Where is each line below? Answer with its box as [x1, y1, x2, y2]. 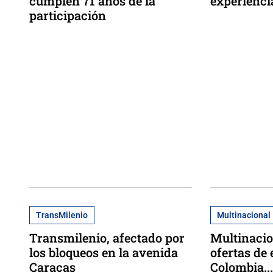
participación [29, 7, 106, 23]
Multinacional [217, 210, 271, 221]
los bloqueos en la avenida [29, 244, 178, 261]
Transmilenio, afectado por [29, 230, 185, 246]
